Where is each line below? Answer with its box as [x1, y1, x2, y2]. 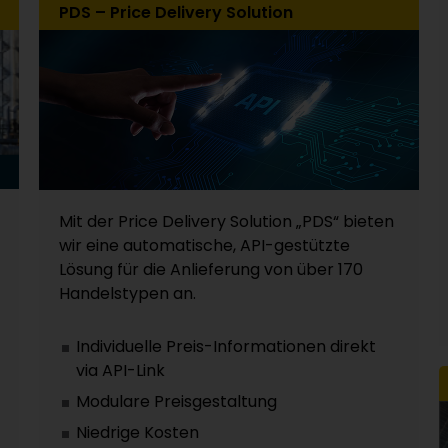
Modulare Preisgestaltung [76, 389, 277, 413]
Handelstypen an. [59, 281, 196, 305]
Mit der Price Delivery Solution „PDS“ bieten [59, 209, 394, 233]
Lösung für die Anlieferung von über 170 [59, 257, 363, 281]
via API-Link [76, 358, 165, 382]
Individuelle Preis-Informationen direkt [76, 334, 376, 358]
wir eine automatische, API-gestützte [59, 233, 350, 257]
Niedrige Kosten [76, 420, 199, 444]
